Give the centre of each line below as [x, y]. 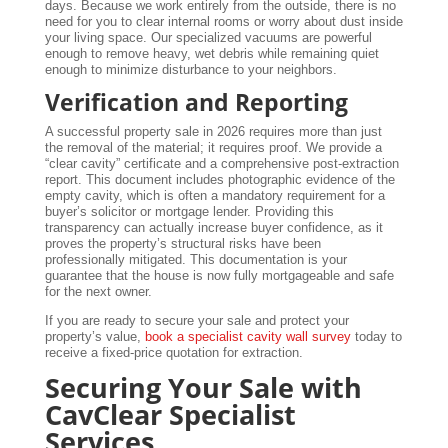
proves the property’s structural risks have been [182, 244]
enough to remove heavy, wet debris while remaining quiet [211, 54]
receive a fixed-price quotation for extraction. [173, 353]
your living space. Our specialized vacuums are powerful [208, 38]
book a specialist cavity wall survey [247, 337]
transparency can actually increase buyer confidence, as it [213, 228]
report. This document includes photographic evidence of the [219, 180]
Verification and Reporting [196, 102]
